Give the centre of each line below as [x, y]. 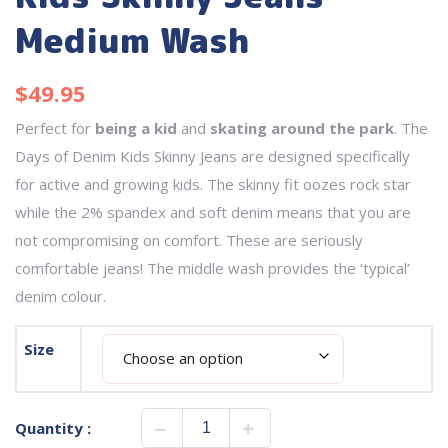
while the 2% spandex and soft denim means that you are [213, 211]
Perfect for [55, 127]
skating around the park [302, 127]
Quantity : [53, 427]
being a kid [136, 127]
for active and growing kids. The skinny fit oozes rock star [213, 183]
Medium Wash [132, 39]
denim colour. [60, 295]
